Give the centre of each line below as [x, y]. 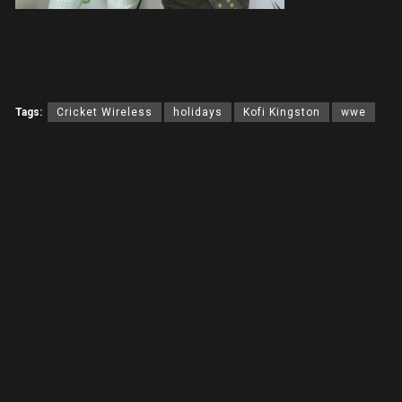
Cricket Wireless [105, 113]
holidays [198, 113]
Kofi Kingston [282, 113]
